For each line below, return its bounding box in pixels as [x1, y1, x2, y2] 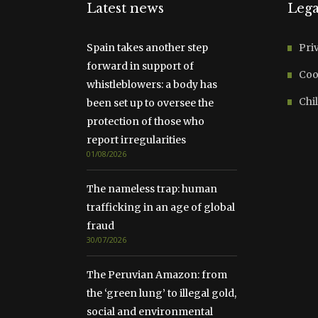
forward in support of [87, 60, 194, 72]
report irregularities [87, 133, 186, 146]
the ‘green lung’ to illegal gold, [87, 287, 236, 300]
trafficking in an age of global [87, 201, 235, 214]
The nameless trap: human [87, 182, 217, 195]
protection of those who [87, 115, 204, 128]
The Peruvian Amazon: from [87, 268, 227, 281]
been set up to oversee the [87, 97, 214, 109]
